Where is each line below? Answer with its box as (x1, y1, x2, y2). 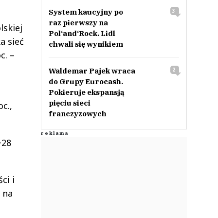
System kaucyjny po (48, 7, 123, 17)
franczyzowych (48, 109, 107, 118)
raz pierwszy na (48, 18, 108, 27)
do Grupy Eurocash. (48, 77, 123, 86)
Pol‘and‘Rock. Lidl (48, 29, 115, 38)
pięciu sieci (48, 98, 91, 108)
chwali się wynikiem (48, 39, 123, 49)
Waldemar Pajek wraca (48, 66, 135, 75)
